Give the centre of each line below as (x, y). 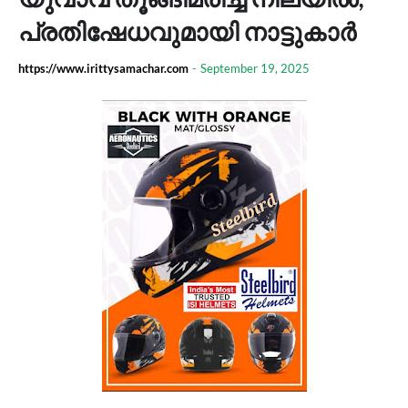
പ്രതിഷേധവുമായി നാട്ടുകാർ (187, 31)
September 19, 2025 (255, 68)
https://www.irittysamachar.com (103, 68)
